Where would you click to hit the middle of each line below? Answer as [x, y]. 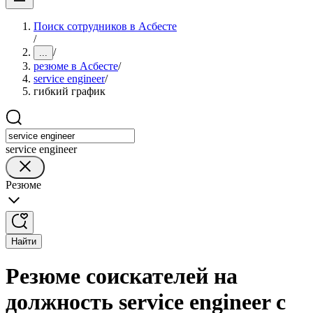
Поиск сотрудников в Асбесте [105, 26]
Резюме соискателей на [122, 276]
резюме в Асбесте [76, 66]
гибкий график [70, 91]
